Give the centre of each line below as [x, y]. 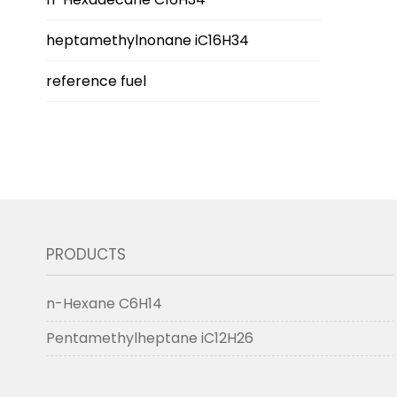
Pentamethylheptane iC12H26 [150, 338]
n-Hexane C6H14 [104, 304]
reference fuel [96, 81]
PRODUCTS [86, 254]
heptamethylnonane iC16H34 [148, 40]
